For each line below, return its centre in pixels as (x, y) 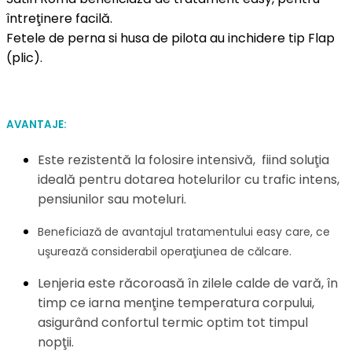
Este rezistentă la (93, 160)
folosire (171, 160)
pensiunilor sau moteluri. (112, 200)
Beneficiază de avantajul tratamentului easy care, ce (184, 232)
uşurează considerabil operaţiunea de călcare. (165, 252)
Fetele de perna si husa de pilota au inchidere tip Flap (170, 38)
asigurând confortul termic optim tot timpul (173, 323)
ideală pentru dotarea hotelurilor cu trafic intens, (189, 180)
